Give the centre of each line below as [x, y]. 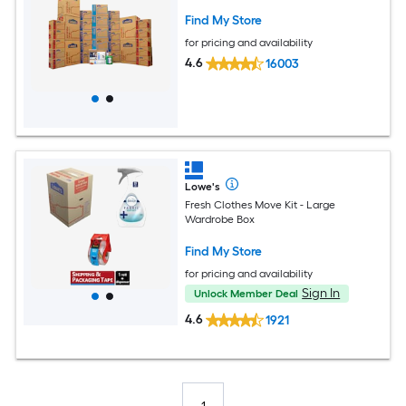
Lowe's [203, 187]
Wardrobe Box [220, 219]
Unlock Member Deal [246, 293]
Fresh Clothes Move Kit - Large [261, 204]
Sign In [321, 293]
